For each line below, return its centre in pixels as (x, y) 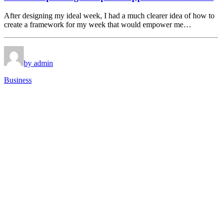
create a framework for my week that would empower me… (98, 25)
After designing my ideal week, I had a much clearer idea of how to (109, 16)
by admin (38, 63)
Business (18, 80)
